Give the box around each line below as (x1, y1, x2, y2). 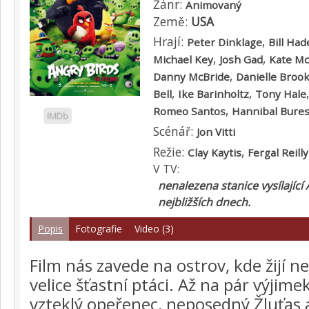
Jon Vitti (197, 125, 235, 139)
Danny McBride (153, 70, 230, 83)
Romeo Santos (153, 104, 226, 118)
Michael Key (153, 52, 213, 66)
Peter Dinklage (187, 35, 262, 49)
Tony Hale (255, 87, 306, 101)
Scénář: (153, 123, 197, 139)
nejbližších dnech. (158, 195, 250, 210)
